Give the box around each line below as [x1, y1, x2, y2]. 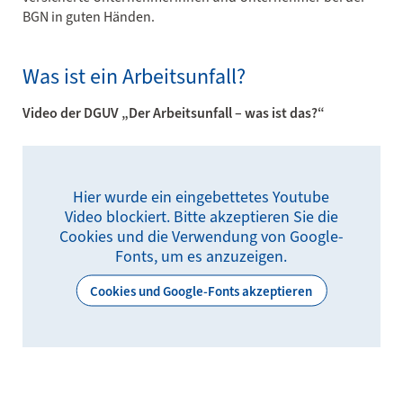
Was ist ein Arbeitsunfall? [22, 62, 246, 91]
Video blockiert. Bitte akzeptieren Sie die [64, 205, 338, 228]
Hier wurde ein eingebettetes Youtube [73, 185, 330, 208]
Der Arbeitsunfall [129, 103, 235, 122]
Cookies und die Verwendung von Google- [58, 225, 344, 247]
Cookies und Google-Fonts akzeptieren [90, 282, 313, 300]
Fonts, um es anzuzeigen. [115, 245, 288, 267]
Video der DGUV [22, 103, 121, 122]
